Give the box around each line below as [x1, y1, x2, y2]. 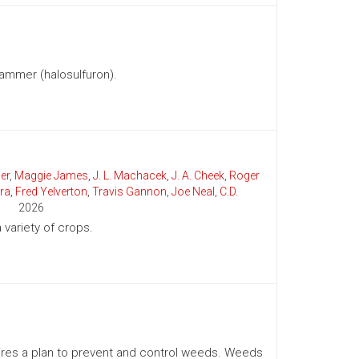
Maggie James [14, 169, 88, 182]
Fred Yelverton [14, 185, 87, 198]
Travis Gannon [91, 185, 167, 198]
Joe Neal [171, 185, 215, 198]
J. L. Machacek [92, 169, 167, 182]
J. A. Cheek [171, 169, 224, 182]
